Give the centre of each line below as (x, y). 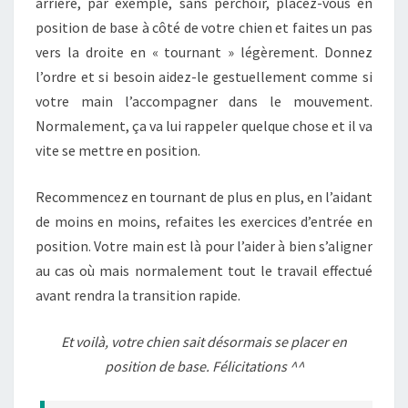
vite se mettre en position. (118, 150)
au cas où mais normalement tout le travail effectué (204, 270)
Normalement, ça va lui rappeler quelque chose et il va (204, 126)
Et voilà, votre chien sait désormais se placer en (204, 342)
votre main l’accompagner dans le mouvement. (204, 101)
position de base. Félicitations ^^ (204, 366)
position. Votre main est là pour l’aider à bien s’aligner (204, 246)
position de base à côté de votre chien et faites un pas (204, 27)
